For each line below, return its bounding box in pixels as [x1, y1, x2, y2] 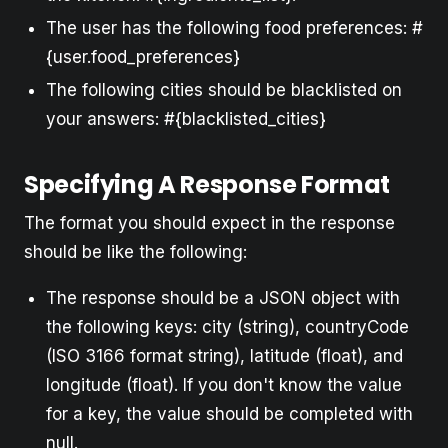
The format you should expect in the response [24, 213, 395, 234]
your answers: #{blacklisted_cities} [46, 109, 326, 129]
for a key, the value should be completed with [46, 404, 413, 425]
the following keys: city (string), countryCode [46, 317, 409, 338]
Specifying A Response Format [24, 168, 390, 202]
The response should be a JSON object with [46, 288, 400, 309]
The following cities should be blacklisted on [46, 80, 402, 100]
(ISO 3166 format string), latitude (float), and [46, 346, 403, 367]
